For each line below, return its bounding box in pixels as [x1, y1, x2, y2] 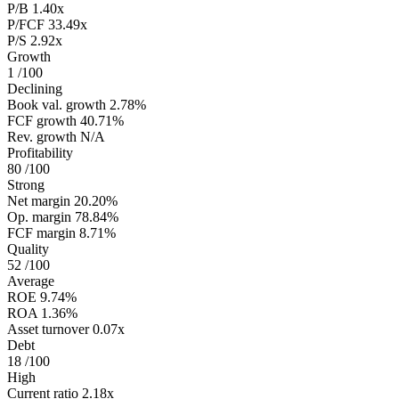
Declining [7, 81, 62, 97]
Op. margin [7, 209, 71, 225]
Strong [7, 177, 45, 193]
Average [7, 273, 54, 289]
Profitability [7, 145, 73, 161]
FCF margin [7, 225, 76, 241]
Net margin [7, 193, 70, 209]
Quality [7, 241, 49, 257]
